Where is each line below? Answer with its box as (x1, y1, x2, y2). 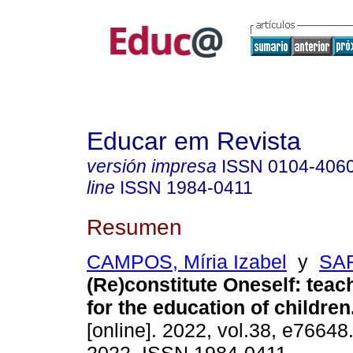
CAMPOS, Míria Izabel (87, 251, 287, 273)
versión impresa (87, 156, 217, 176)
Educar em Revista (87, 127, 301, 155)
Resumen (87, 214, 182, 240)
